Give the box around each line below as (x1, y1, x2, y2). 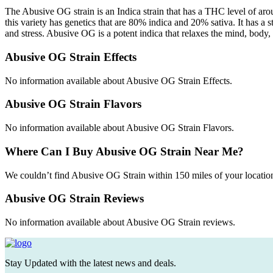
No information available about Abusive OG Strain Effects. (5, 75, 232, 86)
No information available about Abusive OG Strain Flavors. (5, 122, 234, 133)
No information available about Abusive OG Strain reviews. (5, 216, 235, 227)
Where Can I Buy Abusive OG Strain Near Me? (5, 144, 244, 158)
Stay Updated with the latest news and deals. (5, 257, 176, 268)
